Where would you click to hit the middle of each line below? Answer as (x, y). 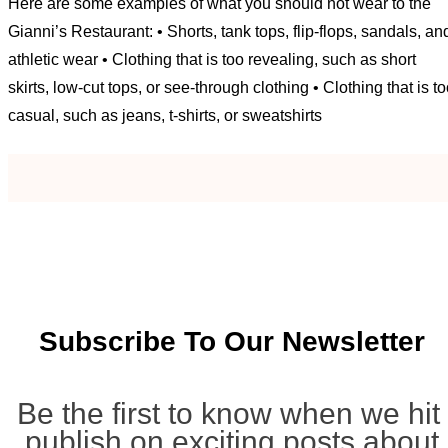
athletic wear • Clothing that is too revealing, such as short (212, 60)
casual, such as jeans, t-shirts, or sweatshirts (165, 116)
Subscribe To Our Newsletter (232, 341)
